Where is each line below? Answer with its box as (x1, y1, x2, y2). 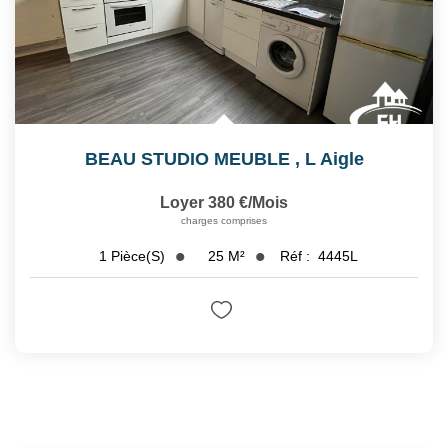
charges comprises (181, 214, 267, 226)
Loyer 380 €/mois (160, 193, 288, 211)
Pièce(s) (110, 248, 165, 265)
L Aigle (304, 148, 364, 169)
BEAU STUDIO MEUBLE (84, 148, 290, 169)
